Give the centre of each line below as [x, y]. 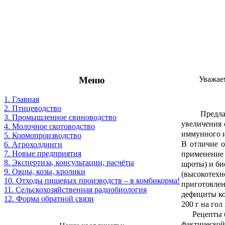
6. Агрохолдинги [33, 145]
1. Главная [22, 99]
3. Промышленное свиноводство [60, 118]
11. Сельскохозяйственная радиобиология [75, 190]
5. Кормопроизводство [43, 136]
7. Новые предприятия [43, 154]
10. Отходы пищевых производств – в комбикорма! [92, 181]
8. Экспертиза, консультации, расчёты [69, 163]
